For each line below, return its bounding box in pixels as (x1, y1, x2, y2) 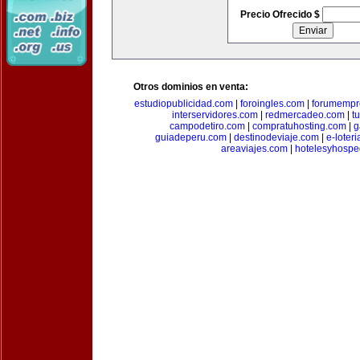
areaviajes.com (221, 143, 288, 154)
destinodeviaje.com (234, 132, 319, 143)
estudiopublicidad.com (133, 98, 233, 109)
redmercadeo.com (265, 109, 345, 121)
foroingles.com (239, 98, 305, 109)
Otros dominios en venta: (133, 81, 248, 92)
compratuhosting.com (252, 121, 346, 132)
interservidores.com (172, 109, 258, 121)
